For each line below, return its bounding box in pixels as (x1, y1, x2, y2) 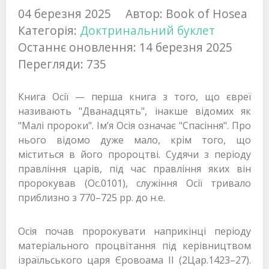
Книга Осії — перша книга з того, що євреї (18, 90, 251, 104)
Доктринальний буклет (80, 22, 215, 39)
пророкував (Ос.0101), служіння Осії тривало (18, 177, 251, 190)
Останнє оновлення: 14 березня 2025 (18, 39, 232, 56)
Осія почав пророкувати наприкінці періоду (18, 225, 251, 238)
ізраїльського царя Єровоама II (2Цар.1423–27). (18, 253, 251, 267)
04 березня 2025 (18, 5, 111, 22)
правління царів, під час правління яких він (18, 162, 251, 176)
